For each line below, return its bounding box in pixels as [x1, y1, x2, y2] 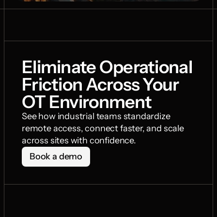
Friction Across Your [22, 74, 179, 95]
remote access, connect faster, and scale [22, 123, 184, 134]
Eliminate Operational [22, 56, 192, 77]
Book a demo [30, 151, 83, 162]
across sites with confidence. [22, 135, 136, 146]
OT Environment [22, 91, 152, 112]
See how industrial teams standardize [22, 111, 170, 122]
